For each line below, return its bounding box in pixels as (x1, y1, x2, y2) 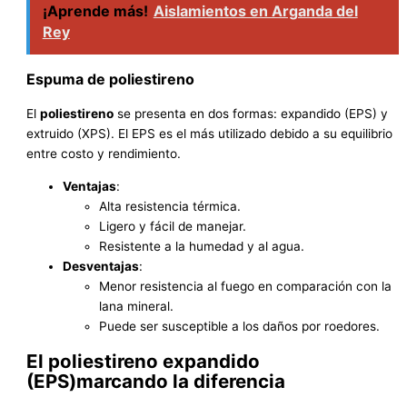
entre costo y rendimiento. (26, 146, 182, 162)
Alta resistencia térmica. (99, 198, 242, 213)
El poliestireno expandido (26, 350, 261, 373)
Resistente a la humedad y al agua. (99, 238, 305, 253)
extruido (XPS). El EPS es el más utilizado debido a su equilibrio (26, 126, 393, 142)
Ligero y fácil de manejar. (99, 218, 247, 233)
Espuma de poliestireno (26, 70, 195, 89)
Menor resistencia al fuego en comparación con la (99, 278, 392, 293)
